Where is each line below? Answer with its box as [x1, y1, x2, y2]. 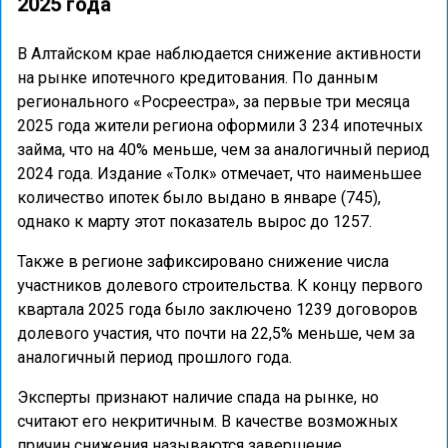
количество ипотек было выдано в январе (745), [17, 188, 381, 207]
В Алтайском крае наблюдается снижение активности [17, 44, 421, 63]
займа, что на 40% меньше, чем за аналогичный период [17, 140, 430, 159]
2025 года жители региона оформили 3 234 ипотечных [17, 116, 423, 135]
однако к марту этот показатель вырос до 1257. [17, 212, 372, 231]
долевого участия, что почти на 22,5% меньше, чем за [17, 324, 415, 343]
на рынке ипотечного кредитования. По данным [17, 68, 378, 87]
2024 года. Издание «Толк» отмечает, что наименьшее [17, 164, 422, 183]
